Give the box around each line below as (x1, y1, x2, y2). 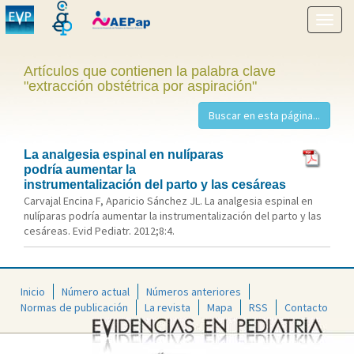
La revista (145, 299, 190, 314)
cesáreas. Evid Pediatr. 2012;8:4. (24, 224, 175, 238)
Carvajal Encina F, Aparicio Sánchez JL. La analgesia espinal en (24, 194, 313, 208)
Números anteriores (146, 284, 241, 299)
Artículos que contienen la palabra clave (24, 63, 276, 79)
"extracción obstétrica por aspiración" (24, 78, 257, 94)
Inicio (21, 284, 45, 299)
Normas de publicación (21, 299, 128, 314)
